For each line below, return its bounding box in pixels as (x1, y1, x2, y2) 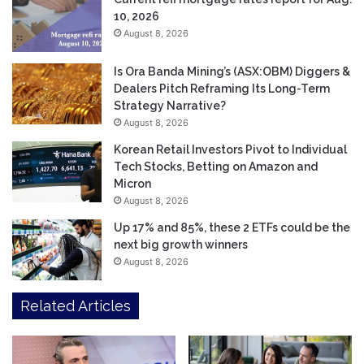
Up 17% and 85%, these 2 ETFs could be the (114, 221, 350, 235)
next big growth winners (114, 238, 248, 252)
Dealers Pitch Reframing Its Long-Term (114, 82, 330, 96)
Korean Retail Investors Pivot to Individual (114, 143, 347, 157)
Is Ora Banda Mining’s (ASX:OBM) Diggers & (114, 65, 350, 79)
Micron (114, 177, 151, 191)
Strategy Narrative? (114, 99, 226, 113)
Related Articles (20, 297, 131, 315)
